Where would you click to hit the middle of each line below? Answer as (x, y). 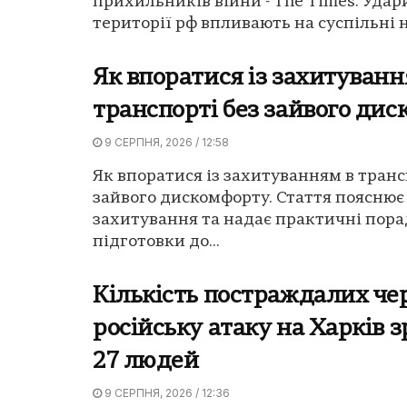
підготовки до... (156, 242)
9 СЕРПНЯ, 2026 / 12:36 (166, 392)
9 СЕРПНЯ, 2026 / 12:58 (165, 142)
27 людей (146, 362)
